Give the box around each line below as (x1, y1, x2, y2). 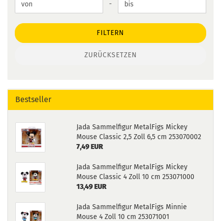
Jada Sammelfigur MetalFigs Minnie (76, 203, 187, 211)
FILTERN (97, 29, 124, 37)
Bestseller (15, 95, 51, 104)
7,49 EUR (76, 143, 103, 151)
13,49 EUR (76, 183, 107, 191)
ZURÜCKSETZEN (84, 51, 137, 59)
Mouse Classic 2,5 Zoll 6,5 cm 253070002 (76, 133, 201, 141)
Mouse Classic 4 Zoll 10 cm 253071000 (76, 173, 194, 181)
